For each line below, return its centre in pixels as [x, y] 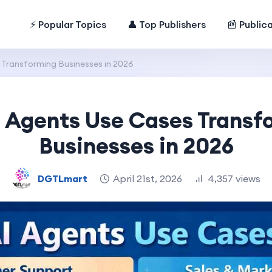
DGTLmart [63, 178]
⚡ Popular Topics [68, 24]
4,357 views [234, 178]
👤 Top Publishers [167, 24]
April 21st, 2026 [148, 178]
